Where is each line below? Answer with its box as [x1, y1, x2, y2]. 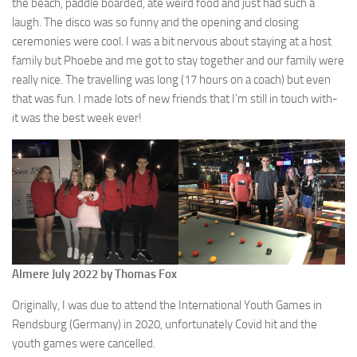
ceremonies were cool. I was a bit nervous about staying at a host [12, 34, 331, 49]
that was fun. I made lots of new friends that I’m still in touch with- [12, 92, 338, 106]
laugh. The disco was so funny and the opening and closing [12, 15, 299, 29]
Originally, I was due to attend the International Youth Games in [12, 297, 322, 312]
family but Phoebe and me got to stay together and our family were [12, 53, 344, 68]
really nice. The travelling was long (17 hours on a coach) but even [12, 73, 331, 87]
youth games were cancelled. [12, 335, 155, 351]
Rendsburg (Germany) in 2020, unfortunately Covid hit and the [12, 316, 317, 331]
